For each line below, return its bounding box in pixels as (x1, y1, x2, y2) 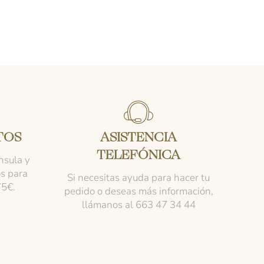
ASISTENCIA (100, 131, 177, 145)
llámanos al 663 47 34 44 (81, 197, 196, 212)
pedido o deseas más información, (64, 184, 213, 198)
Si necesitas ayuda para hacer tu (67, 170, 210, 184)
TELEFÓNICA (97, 148, 180, 163)
